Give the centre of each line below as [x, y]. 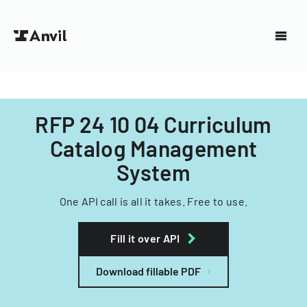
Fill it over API [145, 238]
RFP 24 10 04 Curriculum [153, 124]
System [153, 172]
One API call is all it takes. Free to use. [153, 201]
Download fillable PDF [148, 271]
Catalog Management [153, 148]
